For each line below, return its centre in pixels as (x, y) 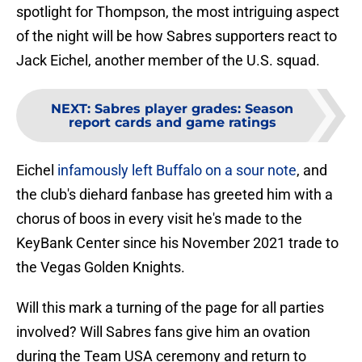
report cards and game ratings (172, 123)
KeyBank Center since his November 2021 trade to (177, 243)
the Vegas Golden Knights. (101, 267)
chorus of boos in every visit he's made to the (159, 219)
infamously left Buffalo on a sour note (177, 170)
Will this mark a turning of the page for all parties (170, 308)
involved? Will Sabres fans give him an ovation (163, 332)
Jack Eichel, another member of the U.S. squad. (168, 61)
